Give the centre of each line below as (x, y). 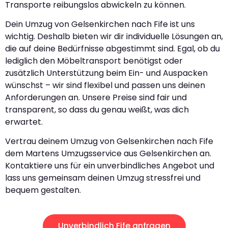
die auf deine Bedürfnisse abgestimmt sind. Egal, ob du (112, 48)
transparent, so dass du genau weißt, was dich (97, 109)
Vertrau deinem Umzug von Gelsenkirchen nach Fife (109, 141)
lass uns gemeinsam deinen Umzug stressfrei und (103, 178)
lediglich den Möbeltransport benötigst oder (94, 61)
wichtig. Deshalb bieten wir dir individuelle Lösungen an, (114, 36)
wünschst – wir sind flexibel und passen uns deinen (105, 85)
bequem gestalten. (43, 190)
